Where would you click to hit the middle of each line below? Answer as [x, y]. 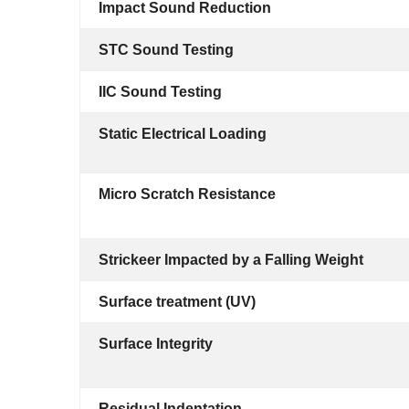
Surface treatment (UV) [177, 302]
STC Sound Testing [166, 50]
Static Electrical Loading [183, 134]
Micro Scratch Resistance [187, 194]
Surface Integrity [156, 344]
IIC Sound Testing [160, 92]
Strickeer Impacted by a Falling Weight [231, 260]
